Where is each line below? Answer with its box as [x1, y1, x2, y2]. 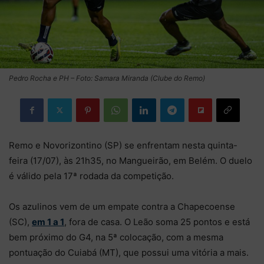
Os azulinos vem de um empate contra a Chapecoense [9, 200, 235, 212]
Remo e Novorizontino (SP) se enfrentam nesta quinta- [9, 139, 237, 151]
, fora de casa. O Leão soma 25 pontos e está [64, 216, 250, 227]
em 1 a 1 [32, 216, 64, 227]
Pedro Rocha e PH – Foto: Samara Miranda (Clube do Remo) [9, 73, 205, 82]
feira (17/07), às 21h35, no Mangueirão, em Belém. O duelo [9, 154, 252, 166]
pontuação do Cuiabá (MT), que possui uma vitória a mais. [9, 246, 249, 258]
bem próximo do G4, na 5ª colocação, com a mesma [9, 231, 223, 243]
